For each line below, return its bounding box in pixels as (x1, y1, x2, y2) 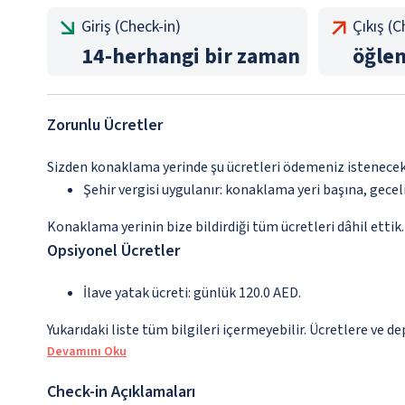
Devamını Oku (47, 343, 127, 362)
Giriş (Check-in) (81, 15, 181, 39)
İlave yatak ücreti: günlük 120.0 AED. (83, 283, 301, 304)
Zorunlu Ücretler (47, 114, 163, 137)
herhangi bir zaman (112, 41, 300, 73)
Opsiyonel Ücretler (47, 240, 180, 263)
